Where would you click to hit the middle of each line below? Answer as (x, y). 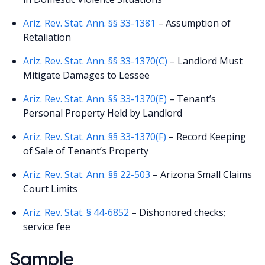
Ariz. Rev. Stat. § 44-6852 (76, 212)
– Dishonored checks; (177, 212)
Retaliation (47, 37)
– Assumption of (193, 23)
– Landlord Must (205, 61)
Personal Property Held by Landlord (103, 113)
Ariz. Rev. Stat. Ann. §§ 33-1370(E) (95, 98)
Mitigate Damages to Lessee (87, 75)
